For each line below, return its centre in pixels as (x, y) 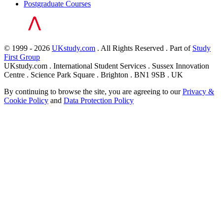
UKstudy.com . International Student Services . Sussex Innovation (107, 66)
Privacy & (198, 92)
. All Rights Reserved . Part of (144, 48)
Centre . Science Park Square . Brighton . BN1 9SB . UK (93, 75)
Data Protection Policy (99, 101)
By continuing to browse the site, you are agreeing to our (93, 92)
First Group (22, 57)
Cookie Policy (26, 101)
